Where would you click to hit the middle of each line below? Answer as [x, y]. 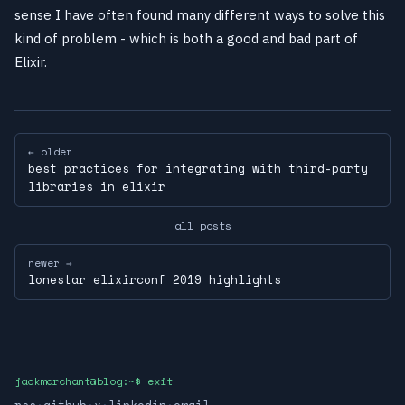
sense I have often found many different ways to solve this [200, 14]
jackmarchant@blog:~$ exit [94, 381]
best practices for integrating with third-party [198, 168]
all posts [202, 225]
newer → [50, 263]
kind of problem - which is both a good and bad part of [186, 38]
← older [50, 151]
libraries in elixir [97, 186]
